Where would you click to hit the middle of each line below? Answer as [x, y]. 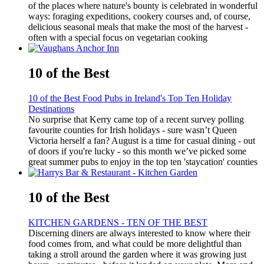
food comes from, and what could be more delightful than [135, 243]
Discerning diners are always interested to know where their [139, 233]
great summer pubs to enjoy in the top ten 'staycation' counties [143, 162]
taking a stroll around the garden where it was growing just [137, 254]
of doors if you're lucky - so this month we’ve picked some [137, 151]
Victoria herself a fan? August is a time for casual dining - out [142, 141]
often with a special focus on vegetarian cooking [118, 38]
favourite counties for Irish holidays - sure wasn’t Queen [133, 130]
